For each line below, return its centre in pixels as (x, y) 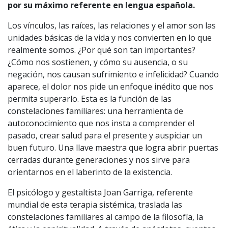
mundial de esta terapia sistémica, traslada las (95, 205)
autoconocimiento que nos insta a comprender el (101, 123)
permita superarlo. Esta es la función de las (90, 99)
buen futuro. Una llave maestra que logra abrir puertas (113, 148)
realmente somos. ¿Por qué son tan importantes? (102, 50)
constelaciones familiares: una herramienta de (95, 111)
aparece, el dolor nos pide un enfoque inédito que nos (110, 87)
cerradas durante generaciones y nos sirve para (99, 160)
